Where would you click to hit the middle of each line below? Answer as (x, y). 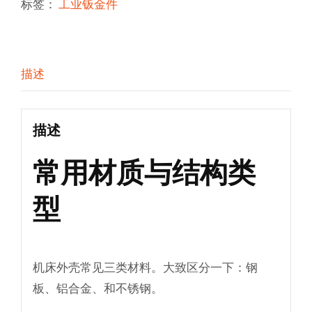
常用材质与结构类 (144, 171)
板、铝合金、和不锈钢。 (97, 288)
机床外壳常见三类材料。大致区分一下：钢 (145, 267)
